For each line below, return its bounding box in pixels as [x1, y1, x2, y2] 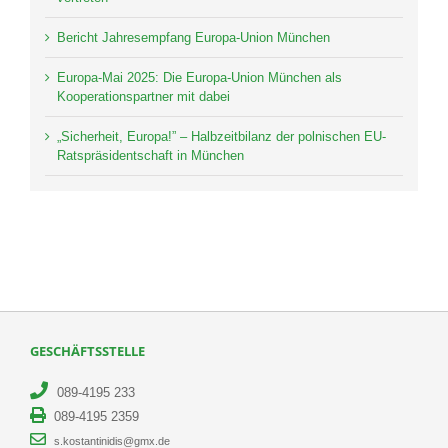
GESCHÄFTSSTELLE [30, 342, 145, 361]
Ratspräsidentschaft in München [57, 148, 244, 164]
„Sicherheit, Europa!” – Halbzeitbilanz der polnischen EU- [57, 129, 386, 145]
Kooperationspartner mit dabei [57, 89, 230, 105]
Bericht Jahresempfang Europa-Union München [57, 30, 330, 46]
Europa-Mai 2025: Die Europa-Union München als [57, 70, 342, 86]
